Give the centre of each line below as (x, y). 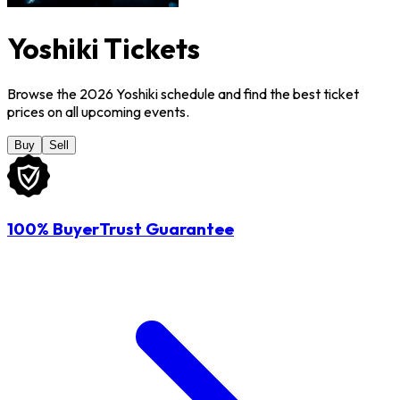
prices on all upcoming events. (98, 112)
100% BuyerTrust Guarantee (121, 229)
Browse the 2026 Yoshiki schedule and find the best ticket (183, 94)
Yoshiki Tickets (104, 48)
